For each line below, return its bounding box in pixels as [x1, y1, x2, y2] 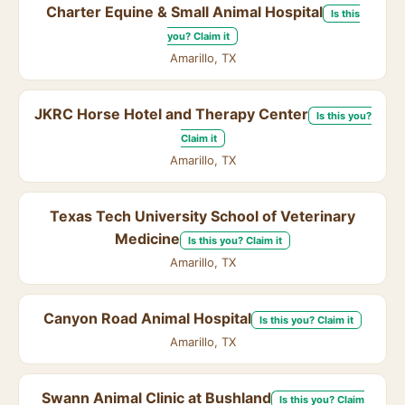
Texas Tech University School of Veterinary [50, 207, 355, 225]
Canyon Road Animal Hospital [43, 309, 251, 327]
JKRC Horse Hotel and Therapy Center [33, 105, 308, 123]
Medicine [115, 230, 180, 248]
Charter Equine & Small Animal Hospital [45, 3, 323, 21]
